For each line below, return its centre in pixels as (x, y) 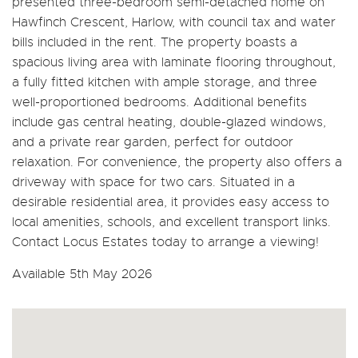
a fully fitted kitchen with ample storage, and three (165, 82)
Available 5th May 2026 (82, 274)
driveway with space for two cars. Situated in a (153, 182)
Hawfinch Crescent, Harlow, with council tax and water (174, 22)
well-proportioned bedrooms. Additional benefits (159, 102)
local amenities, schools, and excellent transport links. (171, 222)
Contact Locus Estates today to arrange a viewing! (165, 242)
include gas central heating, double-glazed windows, (169, 122)
